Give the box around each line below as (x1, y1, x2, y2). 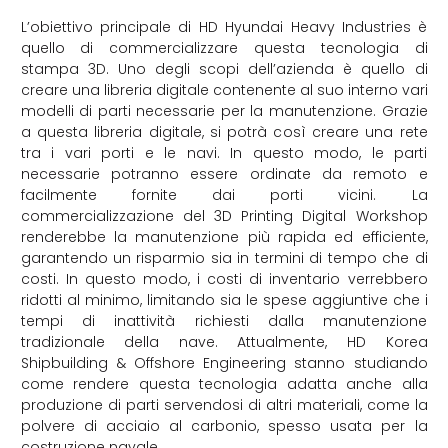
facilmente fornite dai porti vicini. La (20, 185, 428, 206)
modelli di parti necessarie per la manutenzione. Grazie (20, 101, 428, 122)
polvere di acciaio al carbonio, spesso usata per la (20, 416, 428, 437)
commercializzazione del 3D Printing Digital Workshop (20, 206, 428, 227)
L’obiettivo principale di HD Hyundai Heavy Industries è (20, 17, 428, 38)
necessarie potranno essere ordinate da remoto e (20, 164, 428, 185)
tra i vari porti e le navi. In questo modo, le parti (20, 143, 428, 164)
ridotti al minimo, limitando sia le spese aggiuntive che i (20, 290, 428, 311)
